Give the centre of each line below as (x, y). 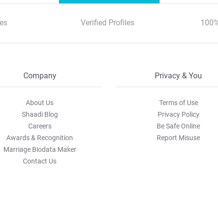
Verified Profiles (107, 23)
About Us (40, 103)
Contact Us (40, 161)
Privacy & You (178, 76)
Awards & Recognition (40, 138)
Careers (40, 126)
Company (40, 76)
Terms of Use (178, 103)
